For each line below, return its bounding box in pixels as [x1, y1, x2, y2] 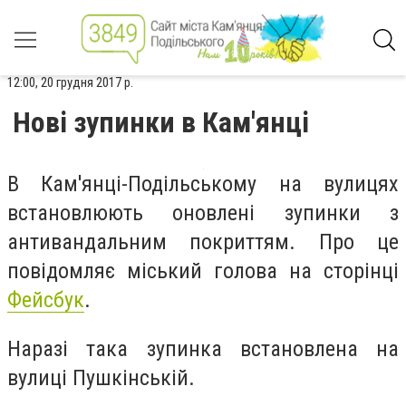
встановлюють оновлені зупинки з [7, 200, 399, 226]
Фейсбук [7, 287, 84, 313]
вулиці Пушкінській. [7, 364, 195, 391]
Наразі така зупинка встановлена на [7, 335, 399, 362]
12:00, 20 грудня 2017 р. [7, 74, 133, 91]
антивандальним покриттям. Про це [7, 229, 399, 255]
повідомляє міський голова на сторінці [7, 258, 399, 284]
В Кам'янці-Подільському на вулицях [7, 171, 399, 197]
